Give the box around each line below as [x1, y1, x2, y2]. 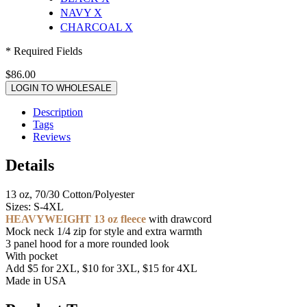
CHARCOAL [60, 21, 125, 33]
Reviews [33, 130, 71, 143]
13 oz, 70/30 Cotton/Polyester [5, 188, 134, 201]
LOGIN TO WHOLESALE [11, 82, 112, 93]
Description [33, 106, 83, 118]
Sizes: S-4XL [5, 201, 64, 213]
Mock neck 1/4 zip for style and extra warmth [5, 225, 202, 238]
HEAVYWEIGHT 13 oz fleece [5, 213, 146, 225]
